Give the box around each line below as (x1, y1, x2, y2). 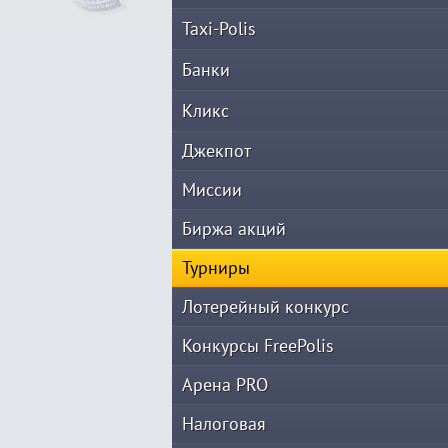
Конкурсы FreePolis (182, 334, 334, 357)
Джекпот (182, 139, 251, 162)
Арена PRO (182, 373, 268, 396)
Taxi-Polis (182, 17, 256, 40)
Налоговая (182, 412, 266, 435)
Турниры (182, 256, 250, 279)
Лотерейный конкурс (182, 295, 349, 318)
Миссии (182, 178, 242, 201)
